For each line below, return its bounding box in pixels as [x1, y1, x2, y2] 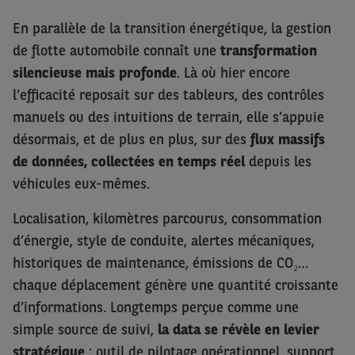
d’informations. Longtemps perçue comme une [13, 299, 299, 315]
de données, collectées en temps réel [13, 153, 245, 170]
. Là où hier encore [177, 64, 290, 81]
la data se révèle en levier [158, 321, 319, 338]
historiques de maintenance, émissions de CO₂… [13, 254, 308, 271]
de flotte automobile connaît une [13, 42, 220, 59]
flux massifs [250, 131, 325, 147]
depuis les [245, 153, 311, 170]
